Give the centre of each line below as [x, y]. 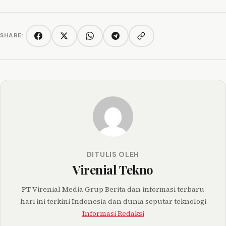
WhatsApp [107, 40]
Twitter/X [80, 40]
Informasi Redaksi [113, 213]
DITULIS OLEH [113, 154]
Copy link [156, 39]
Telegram [130, 40]
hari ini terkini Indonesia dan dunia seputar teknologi [113, 201]
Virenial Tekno [113, 169]
